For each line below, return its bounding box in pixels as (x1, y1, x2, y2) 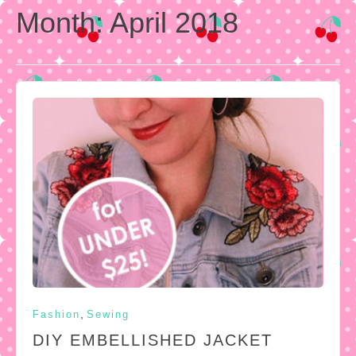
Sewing (87, 308, 130, 320)
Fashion (33, 308, 80, 320)
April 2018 (110, 6, 238, 39)
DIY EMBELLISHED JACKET (33, 331, 273, 349)
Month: (16, 6, 110, 39)
